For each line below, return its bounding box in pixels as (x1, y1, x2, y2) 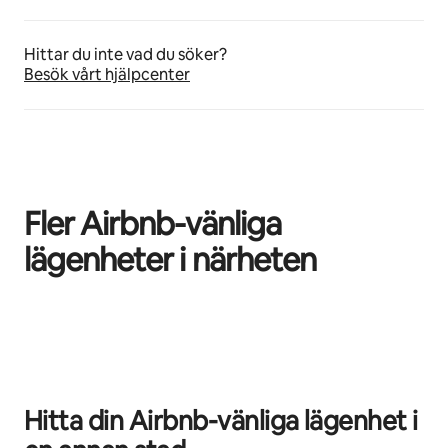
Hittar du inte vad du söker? (24, 44, 227, 66)
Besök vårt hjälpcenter (24, 64, 190, 86)
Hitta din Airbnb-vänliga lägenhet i (24, 404, 418, 439)
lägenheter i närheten (24, 239, 316, 281)
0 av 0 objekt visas (24, 311, 141, 330)
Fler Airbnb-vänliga (24, 203, 281, 245)
